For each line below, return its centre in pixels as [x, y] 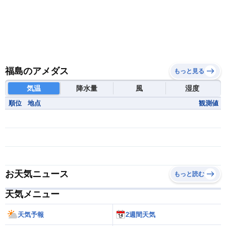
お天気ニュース [37, 174]
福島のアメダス [37, 71]
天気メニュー [32, 194]
